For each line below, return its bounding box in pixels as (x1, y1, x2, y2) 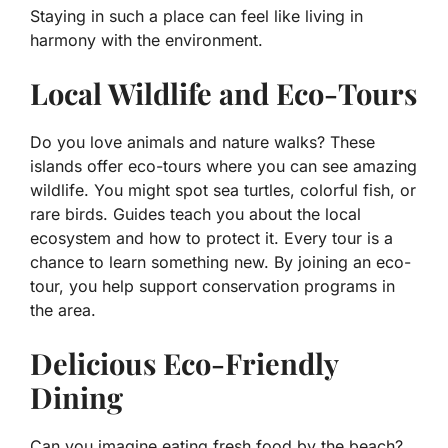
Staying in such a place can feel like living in (30, 6, 363, 26)
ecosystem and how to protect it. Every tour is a (30, 228, 393, 248)
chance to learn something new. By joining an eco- (30, 252, 411, 272)
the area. (30, 300, 96, 320)
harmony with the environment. (30, 30, 263, 50)
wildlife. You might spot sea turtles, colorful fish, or (30, 180, 416, 200)
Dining (30, 378, 123, 416)
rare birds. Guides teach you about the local (30, 204, 361, 224)
